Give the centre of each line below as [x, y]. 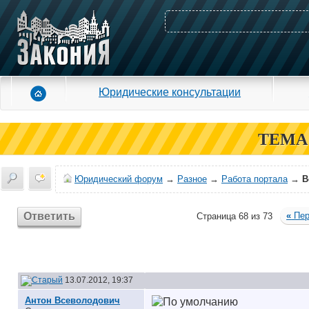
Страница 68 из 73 [235, 216]
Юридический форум [119, 179]
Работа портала [255, 179]
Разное [192, 179]
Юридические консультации [170, 92]
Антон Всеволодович [72, 300]
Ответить [50, 216]
